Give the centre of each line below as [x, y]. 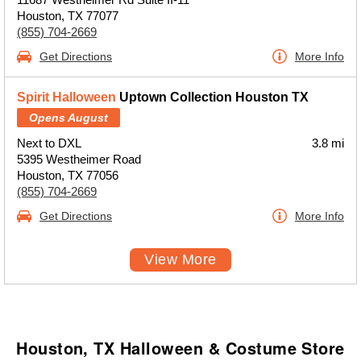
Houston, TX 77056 [68, 175]
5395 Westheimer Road [79, 159]
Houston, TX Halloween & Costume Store [180, 348]
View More [180, 259]
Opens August [68, 118]
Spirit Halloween [66, 97]
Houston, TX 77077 [68, 16]
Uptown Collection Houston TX [212, 97]
